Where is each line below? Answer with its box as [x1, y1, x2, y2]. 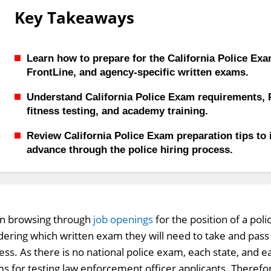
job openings [93, 212, 154, 226]
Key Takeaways [14, 7, 134, 28]
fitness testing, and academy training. [26, 105, 208, 117]
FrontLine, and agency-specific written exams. [26, 67, 249, 78]
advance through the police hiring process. [26, 144, 233, 155]
